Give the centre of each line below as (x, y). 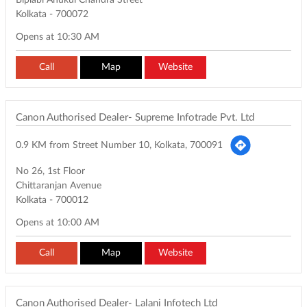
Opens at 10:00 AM (58, 223)
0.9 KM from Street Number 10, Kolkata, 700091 (119, 145)
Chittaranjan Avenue (59, 186)
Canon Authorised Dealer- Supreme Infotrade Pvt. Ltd (135, 118)
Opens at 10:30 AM (58, 37)
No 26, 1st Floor (50, 172)
